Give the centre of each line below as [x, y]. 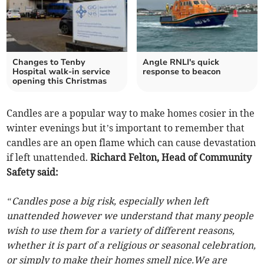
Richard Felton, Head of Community [171, 158]
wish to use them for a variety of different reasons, [121, 231]
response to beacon [182, 72]
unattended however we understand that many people [130, 216]
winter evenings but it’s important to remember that [126, 128]
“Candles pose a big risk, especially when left [108, 201]
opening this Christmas [60, 81]
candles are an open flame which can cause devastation [131, 143]
